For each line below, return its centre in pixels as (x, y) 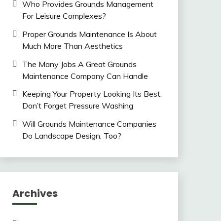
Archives (35, 194)
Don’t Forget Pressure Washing (77, 106)
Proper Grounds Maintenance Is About (89, 34)
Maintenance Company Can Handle (85, 76)
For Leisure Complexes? (64, 16)
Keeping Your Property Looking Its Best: (92, 94)
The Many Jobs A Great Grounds (79, 64)
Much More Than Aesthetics (72, 46)
